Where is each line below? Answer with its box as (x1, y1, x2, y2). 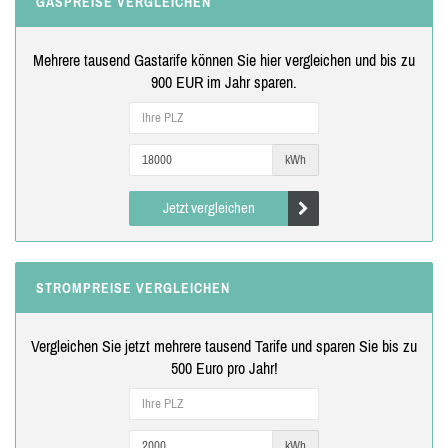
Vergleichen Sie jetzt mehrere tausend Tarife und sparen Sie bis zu (31, 336, 417, 355)
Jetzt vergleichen (162, 198, 255, 216)
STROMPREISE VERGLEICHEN (36, 279, 230, 296)
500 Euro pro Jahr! (170, 358, 278, 377)
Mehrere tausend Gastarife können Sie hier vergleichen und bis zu (33, 50, 415, 69)
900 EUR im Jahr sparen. (151, 72, 297, 91)
